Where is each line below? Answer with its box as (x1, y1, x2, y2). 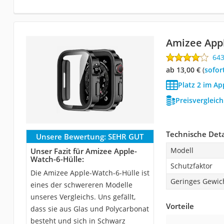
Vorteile (165, 201, 194, 211)
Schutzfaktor (170, 161, 212, 170)
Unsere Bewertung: (36, 131, 106, 141)
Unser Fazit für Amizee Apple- (30, 146, 137, 156)
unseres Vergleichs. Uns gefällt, (30, 192, 135, 201)
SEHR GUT (108, 131, 144, 141)
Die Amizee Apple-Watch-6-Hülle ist (30, 168, 149, 177)
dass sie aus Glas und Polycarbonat (30, 204, 149, 213)
